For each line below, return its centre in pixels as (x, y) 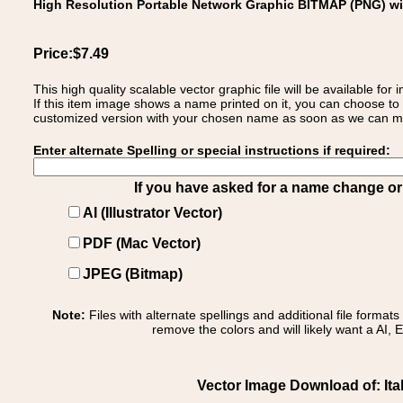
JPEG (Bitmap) (133, 274)
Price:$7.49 (71, 54)
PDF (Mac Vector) (142, 243)
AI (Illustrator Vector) (152, 213)
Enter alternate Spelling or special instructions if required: (212, 150)
